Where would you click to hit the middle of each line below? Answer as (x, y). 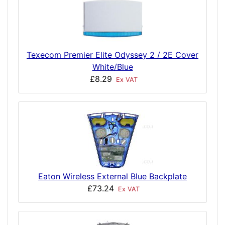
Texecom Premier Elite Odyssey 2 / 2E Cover (113, 55)
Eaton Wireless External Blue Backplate (113, 176)
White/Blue (113, 67)
